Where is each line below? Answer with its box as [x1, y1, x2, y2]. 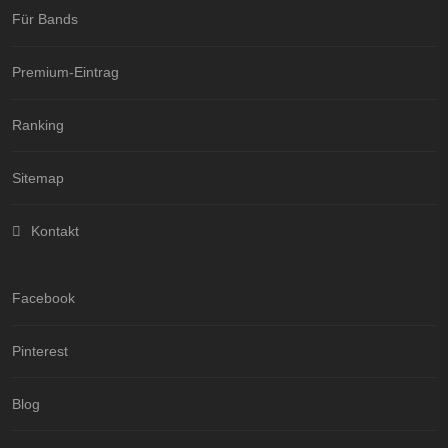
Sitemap [12, 169, 64, 186]
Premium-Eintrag [12, 64, 119, 81]
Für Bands [12, 11, 78, 28]
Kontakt [30, 222, 79, 239]
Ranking [12, 116, 64, 133]
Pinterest [12, 343, 68, 360]
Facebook [12, 290, 75, 307]
